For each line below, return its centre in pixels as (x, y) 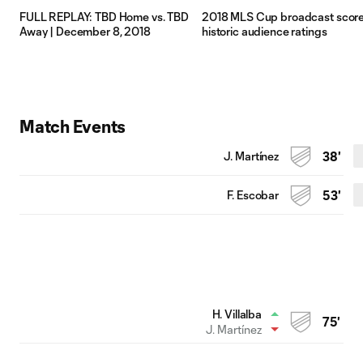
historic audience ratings (265, 31)
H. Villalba (237, 314)
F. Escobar (253, 194)
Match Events (73, 126)
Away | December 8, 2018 (85, 31)
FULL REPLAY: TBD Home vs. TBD (104, 16)
